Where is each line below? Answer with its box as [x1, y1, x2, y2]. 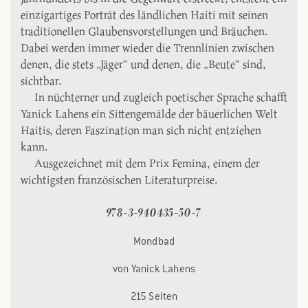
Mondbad [133, 234, 175, 247]
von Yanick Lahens [112, 262, 196, 275]
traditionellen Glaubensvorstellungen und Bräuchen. [21, 23, 268, 39]
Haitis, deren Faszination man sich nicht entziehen [21, 122, 261, 138]
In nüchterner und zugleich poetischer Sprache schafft [34, 89, 287, 105]
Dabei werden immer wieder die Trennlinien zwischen [21, 39, 274, 56]
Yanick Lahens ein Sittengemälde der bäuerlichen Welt [21, 105, 278, 122]
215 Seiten [130, 289, 178, 302]
